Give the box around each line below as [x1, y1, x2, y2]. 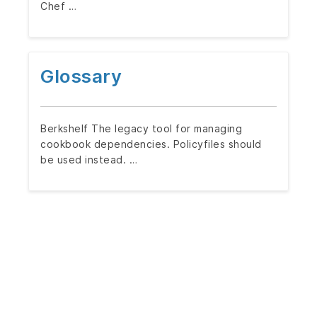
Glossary [40, 65, 122, 87]
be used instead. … [40, 154, 137, 166]
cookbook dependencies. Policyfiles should [40, 138, 262, 150]
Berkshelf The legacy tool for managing [40, 122, 242, 134]
